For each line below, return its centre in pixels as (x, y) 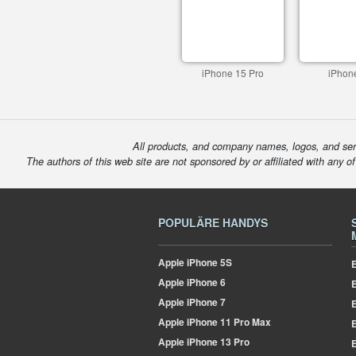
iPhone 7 (205, 302)
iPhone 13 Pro (217, 342)
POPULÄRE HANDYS (213, 222)
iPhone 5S (208, 262)
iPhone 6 (205, 282)
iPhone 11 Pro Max (228, 322)
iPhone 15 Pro (233, 73)
